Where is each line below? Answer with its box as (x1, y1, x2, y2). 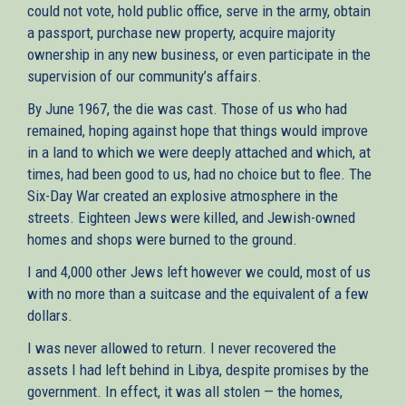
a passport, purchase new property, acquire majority (27, 23, 335, 42)
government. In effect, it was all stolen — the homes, (27, 382, 343, 401)
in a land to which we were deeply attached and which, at (27, 142, 371, 161)
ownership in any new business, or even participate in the (27, 44, 371, 63)
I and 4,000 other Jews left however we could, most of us (27, 262, 371, 281)
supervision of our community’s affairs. (27, 66, 262, 85)
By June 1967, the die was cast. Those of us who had (27, 99, 347, 118)
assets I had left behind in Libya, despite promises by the (27, 360, 369, 379)
